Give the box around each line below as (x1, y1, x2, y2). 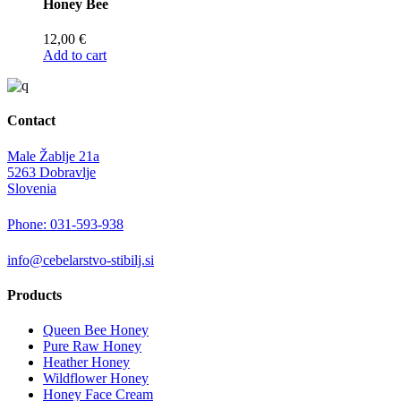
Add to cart (43, 47, 107, 63)
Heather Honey (43, 354, 130, 371)
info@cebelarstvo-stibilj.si (7, 252, 154, 268)
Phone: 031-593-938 (7, 216, 124, 232)
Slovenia (7, 180, 56, 196)
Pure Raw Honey (43, 338, 141, 354)
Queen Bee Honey (43, 322, 149, 338)
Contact (7, 113, 55, 129)
